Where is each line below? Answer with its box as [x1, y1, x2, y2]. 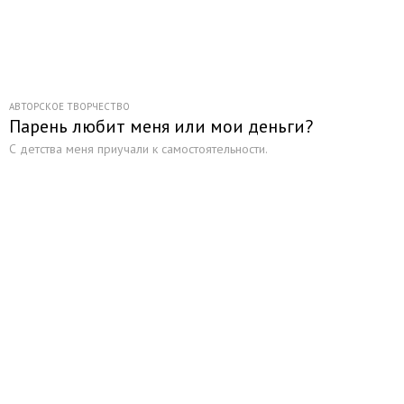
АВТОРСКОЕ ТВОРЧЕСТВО [9, 100, 130, 113]
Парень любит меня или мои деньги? [9, 115, 313, 138]
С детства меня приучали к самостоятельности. [9, 141, 268, 157]
